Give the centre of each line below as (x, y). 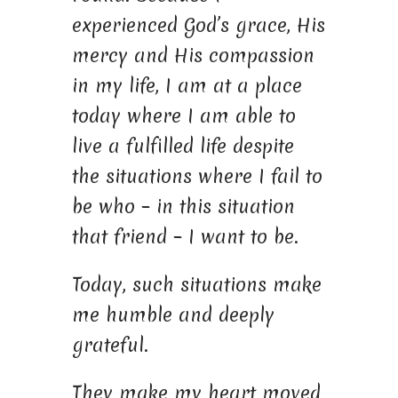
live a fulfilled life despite (183, 146)
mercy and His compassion (193, 55)
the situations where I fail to (197, 176)
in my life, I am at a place (187, 85)
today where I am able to (183, 115)
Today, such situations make (196, 284)
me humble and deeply (173, 314)
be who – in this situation (183, 206)
